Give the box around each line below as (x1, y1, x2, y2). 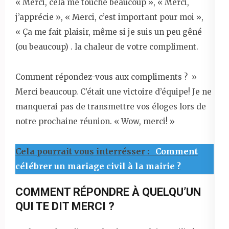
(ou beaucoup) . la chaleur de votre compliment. (15, 41, 198, 52)
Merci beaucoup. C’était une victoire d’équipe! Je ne (15, 86, 212, 97)
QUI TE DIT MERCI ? (15, 199, 114, 213)
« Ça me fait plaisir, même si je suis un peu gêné (15, 27, 202, 37)
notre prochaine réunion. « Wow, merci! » (15, 116, 175, 126)
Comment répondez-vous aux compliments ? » (15, 72, 197, 82)
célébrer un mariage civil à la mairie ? (15, 161, 181, 171)
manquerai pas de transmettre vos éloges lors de (15, 101, 206, 111)
